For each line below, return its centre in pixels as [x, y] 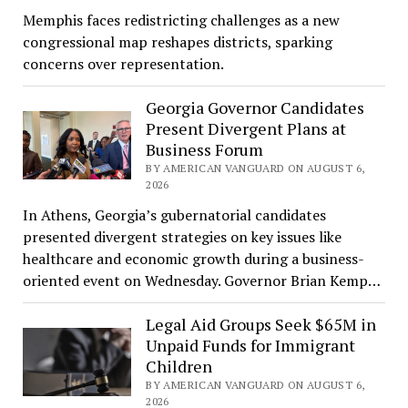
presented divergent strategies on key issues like [182, 236]
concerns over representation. [123, 63]
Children [179, 366]
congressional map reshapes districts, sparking [177, 41]
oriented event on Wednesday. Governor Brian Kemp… [201, 280]
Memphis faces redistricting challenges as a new [181, 20]
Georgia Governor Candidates [255, 107]
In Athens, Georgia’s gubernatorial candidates [174, 214]
